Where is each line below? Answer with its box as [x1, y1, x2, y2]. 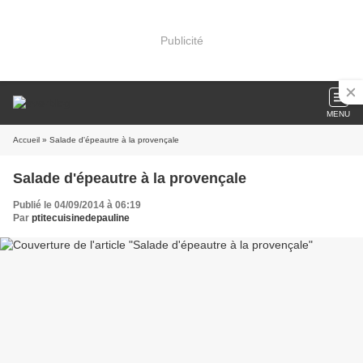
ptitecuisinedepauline [32, 212, 130, 224]
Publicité [160, 33, 203, 47]
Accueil [13, 135, 40, 144]
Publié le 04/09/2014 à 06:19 [13, 199, 141, 211]
